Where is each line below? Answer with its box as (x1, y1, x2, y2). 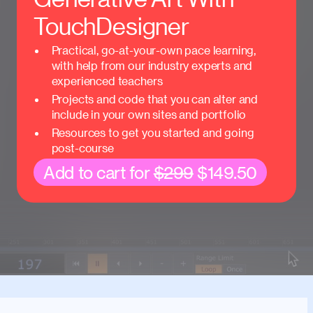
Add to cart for (43, 161, 154, 182)
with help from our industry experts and (51, 59, 253, 72)
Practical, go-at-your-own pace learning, (51, 43, 256, 57)
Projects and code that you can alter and (51, 92, 259, 105)
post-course (51, 141, 114, 154)
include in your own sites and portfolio (51, 108, 247, 121)
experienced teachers (51, 74, 163, 87)
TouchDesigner (34, 12, 189, 40)
